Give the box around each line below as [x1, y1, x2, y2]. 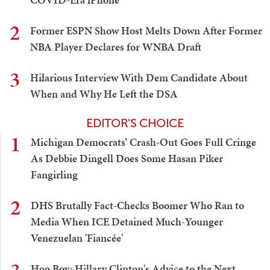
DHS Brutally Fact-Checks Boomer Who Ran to [31, 198, 244, 213]
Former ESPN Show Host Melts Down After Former [30, 23, 262, 39]
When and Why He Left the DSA [30, 86, 178, 102]
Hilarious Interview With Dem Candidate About [30, 70, 248, 86]
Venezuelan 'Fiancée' [31, 230, 123, 246]
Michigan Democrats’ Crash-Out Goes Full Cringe [31, 134, 256, 150]
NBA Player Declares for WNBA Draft [30, 39, 201, 55]
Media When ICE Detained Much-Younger [31, 214, 223, 230]
